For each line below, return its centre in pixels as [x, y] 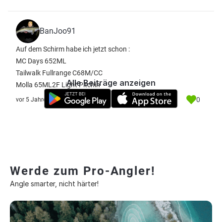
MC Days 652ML [41, 61]
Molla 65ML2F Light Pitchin [58, 85]
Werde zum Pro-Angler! [83, 171]
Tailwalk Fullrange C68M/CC [59, 73]
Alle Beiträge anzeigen [111, 83]
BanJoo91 [58, 31]
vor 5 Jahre [31, 100]
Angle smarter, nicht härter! [54, 184]
